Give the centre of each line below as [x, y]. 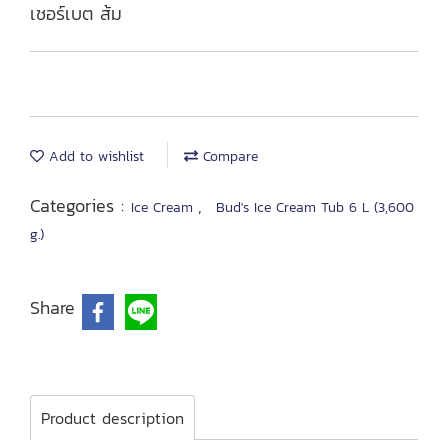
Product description [112, 418]
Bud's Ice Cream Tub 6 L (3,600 [315, 207]
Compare [228, 156]
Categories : [80, 205]
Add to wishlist [94, 156]
